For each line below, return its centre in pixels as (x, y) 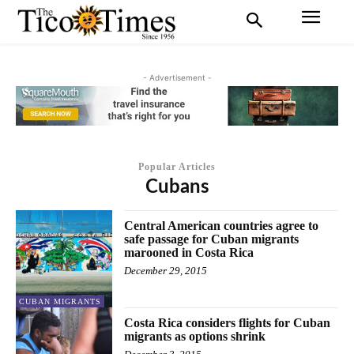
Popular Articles (177, 167)
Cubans (177, 188)
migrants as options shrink (197, 336)
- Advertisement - (177, 77)
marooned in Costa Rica (189, 253)
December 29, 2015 (166, 271)
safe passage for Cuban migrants (212, 239)
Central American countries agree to (222, 226)
